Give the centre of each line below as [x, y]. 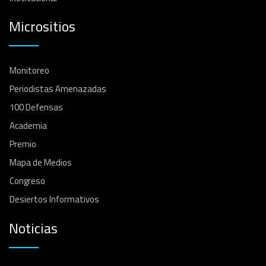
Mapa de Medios [41, 163]
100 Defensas [36, 107]
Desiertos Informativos [54, 199]
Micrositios [42, 26]
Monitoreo [29, 71]
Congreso [27, 181]
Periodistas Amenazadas [58, 89]
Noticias [33, 228]
